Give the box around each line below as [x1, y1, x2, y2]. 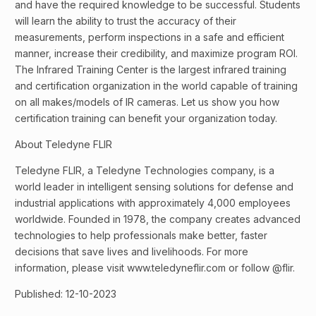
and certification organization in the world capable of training [15, 80, 298, 92]
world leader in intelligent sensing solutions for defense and [15, 181, 293, 193]
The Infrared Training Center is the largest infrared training [15, 63, 286, 76]
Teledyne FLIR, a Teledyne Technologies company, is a [15, 164, 274, 177]
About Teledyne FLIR [15, 138, 112, 151]
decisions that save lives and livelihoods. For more [15, 245, 248, 258]
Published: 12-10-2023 [15, 288, 116, 300]
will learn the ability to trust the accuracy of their [15, 15, 236, 28]
